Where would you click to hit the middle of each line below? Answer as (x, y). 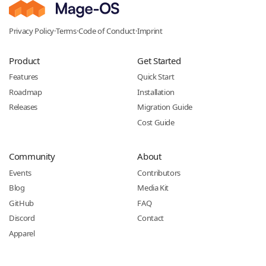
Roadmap (26, 92)
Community (32, 156)
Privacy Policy (31, 31)
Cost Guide (156, 122)
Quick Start (156, 77)
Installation (156, 92)
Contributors (159, 172)
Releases (23, 107)
